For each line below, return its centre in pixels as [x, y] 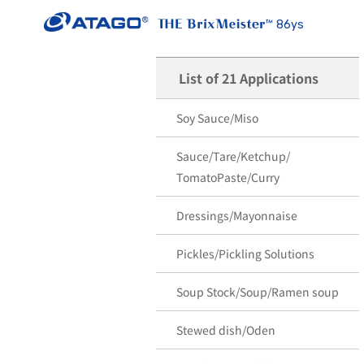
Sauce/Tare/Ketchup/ [233, 156]
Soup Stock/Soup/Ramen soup [258, 292]
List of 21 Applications [249, 78]
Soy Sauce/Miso [217, 118]
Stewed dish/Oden [226, 330]
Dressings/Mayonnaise [237, 215]
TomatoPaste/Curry [228, 177]
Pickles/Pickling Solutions [245, 253]
